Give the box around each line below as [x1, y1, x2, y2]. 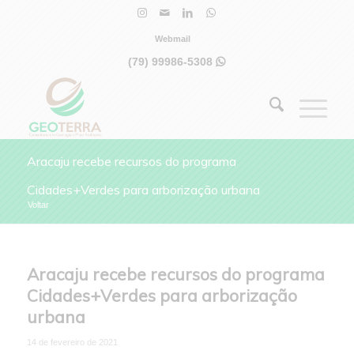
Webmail [155, 34, 191, 43]
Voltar [27, 200, 49, 209]
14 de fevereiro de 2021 [26, 337, 118, 347]
